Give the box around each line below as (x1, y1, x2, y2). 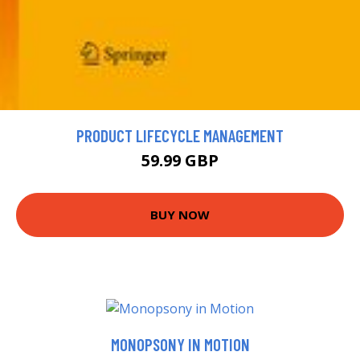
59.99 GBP (141, 149, 219, 171)
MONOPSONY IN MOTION (110, 333, 250, 354)
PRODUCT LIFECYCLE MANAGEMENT (76, 125, 284, 145)
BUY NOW (150, 207, 210, 223)
